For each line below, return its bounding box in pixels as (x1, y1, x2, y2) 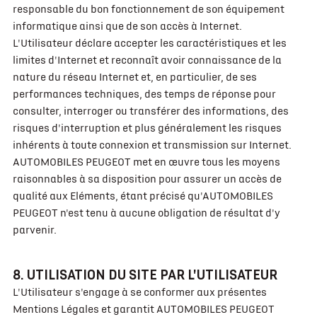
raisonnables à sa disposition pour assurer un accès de (12, 173, 282, 185)
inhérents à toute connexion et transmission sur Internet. (12, 139, 292, 151)
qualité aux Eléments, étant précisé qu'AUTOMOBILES (12, 190, 273, 202)
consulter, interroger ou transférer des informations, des (12, 105, 289, 117)
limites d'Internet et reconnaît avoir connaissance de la (12, 54, 282, 67)
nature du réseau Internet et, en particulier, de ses (12, 71, 257, 83)
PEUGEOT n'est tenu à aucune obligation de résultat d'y (12, 207, 280, 219)
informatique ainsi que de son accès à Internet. (12, 20, 242, 33)
